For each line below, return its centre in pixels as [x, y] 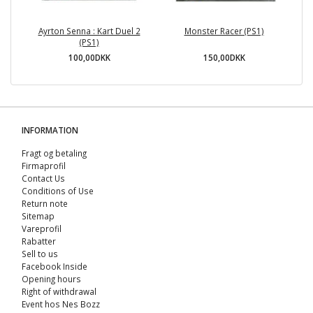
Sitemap [38, 216]
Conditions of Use [58, 191]
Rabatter [39, 241]
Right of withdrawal [59, 292]
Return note [45, 204]
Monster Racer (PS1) [224, 31]
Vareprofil [42, 229]
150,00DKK [224, 58]
